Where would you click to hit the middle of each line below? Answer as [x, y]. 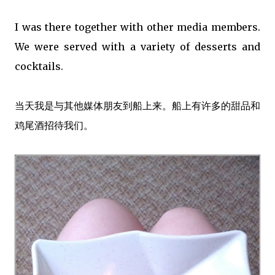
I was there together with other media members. [137, 27]
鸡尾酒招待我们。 [54, 125]
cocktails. [39, 66]
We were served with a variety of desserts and [137, 46]
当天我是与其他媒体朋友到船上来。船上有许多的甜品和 [137, 105]
